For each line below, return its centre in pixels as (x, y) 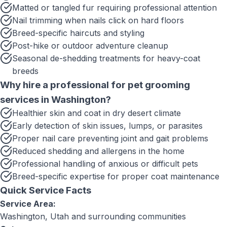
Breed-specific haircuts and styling (78, 33)
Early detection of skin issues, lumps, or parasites (107, 126)
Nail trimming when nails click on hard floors (98, 20)
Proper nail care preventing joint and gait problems (110, 138)
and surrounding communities (127, 216)
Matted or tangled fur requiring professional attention (115, 8)
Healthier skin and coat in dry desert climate (97, 113)
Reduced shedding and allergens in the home (98, 151)
